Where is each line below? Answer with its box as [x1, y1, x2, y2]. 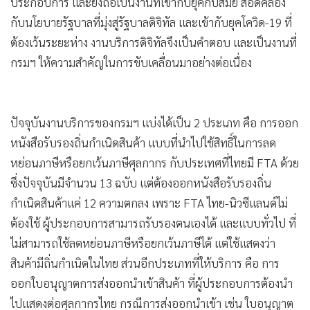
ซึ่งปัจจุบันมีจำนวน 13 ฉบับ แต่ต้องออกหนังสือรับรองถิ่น [10, 174, 271, 190]
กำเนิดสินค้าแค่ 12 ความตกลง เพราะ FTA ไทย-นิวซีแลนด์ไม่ [10, 194, 288, 210]
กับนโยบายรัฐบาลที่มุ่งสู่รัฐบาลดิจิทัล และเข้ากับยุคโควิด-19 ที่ [10, 14, 292, 30]
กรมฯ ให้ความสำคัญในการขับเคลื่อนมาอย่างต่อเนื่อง [10, 54, 252, 70]
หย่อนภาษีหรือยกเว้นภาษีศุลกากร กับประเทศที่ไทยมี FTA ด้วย [10, 154, 299, 170]
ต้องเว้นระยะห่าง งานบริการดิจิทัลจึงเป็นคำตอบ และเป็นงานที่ [10, 34, 297, 50]
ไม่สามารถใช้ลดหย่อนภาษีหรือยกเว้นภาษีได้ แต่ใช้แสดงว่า [10, 235, 275, 250]
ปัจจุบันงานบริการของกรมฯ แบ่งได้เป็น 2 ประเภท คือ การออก [10, 114, 298, 130]
